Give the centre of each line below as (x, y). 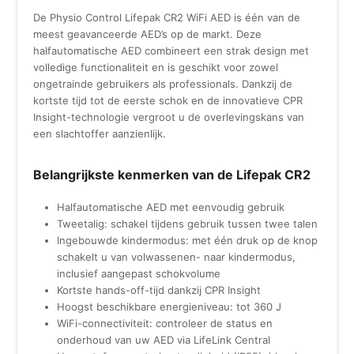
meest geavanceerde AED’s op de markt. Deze (148, 34)
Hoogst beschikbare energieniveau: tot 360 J (169, 306)
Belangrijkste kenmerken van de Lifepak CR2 (172, 174)
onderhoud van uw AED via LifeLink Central (164, 339)
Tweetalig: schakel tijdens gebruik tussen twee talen (188, 223)
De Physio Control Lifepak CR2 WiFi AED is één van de (167, 17)
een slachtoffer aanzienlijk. (100, 133)
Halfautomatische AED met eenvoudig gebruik (171, 207)
